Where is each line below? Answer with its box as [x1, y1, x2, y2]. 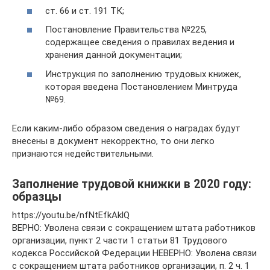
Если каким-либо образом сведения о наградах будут [12, 122, 240, 134]
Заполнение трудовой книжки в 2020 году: [12, 177, 251, 191]
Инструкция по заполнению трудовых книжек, [45, 68, 241, 80]
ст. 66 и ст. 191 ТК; [45, 5, 124, 16]
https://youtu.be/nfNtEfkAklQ [12, 209, 130, 221]
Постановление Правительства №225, [45, 24, 207, 35]
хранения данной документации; [45, 49, 182, 60]
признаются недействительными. [12, 148, 154, 159]
